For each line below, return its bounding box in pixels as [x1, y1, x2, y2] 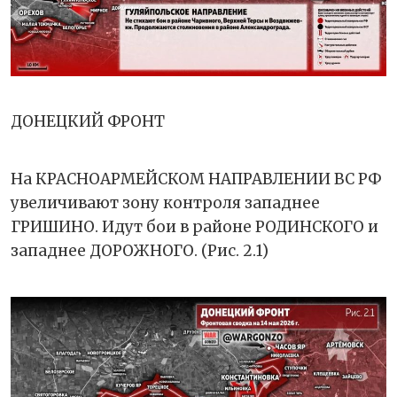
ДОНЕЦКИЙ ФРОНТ [11, 111, 165, 131]
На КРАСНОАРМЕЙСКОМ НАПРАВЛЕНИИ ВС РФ [11, 168, 382, 189]
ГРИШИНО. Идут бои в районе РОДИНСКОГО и [11, 216, 378, 237]
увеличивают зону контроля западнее [11, 192, 320, 213]
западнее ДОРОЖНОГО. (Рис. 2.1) [11, 240, 269, 261]
